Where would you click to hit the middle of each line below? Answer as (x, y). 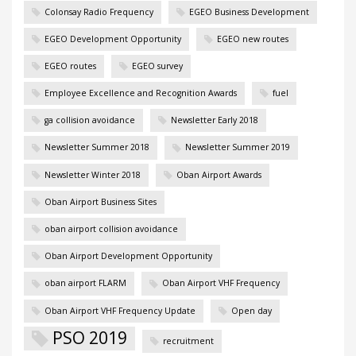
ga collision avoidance (90, 120)
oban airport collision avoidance (111, 229)
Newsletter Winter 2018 (93, 174)
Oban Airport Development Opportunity (128, 256)
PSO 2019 (90, 337)
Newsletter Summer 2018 (97, 147)
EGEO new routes (253, 39)
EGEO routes (70, 66)
